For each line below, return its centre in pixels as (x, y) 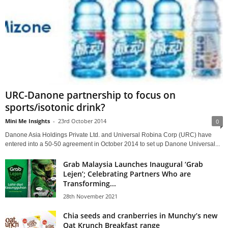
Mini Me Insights (27, 121)
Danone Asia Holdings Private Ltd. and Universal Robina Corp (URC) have (108, 135)
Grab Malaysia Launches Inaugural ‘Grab (133, 164)
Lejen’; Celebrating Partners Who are (127, 174)
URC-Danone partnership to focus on (90, 95)
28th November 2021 (90, 196)
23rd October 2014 (82, 121)
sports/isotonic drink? (55, 107)
